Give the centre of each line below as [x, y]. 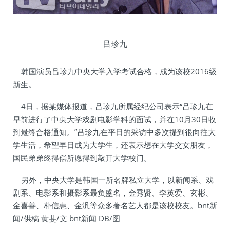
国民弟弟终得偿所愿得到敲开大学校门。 [82, 158]
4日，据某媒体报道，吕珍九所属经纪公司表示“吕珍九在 [113, 107]
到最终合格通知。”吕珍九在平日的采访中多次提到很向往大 [114, 132]
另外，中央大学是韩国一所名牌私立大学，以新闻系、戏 [113, 180]
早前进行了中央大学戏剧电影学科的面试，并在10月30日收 [114, 119]
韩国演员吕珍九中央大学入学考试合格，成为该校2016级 [115, 72]
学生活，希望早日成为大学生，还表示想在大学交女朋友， [113, 145]
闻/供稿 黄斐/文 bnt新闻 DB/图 [66, 218]
